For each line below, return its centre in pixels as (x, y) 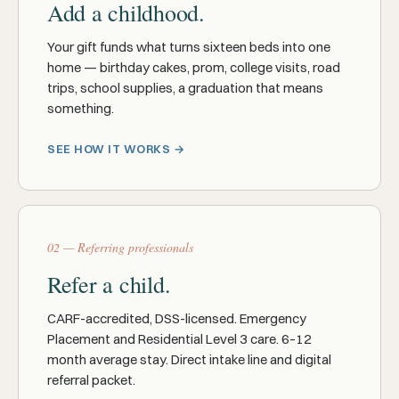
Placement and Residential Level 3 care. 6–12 (179, 339)
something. (81, 108)
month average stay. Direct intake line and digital (189, 359)
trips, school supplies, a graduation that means (185, 88)
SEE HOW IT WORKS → (116, 149)
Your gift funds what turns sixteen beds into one (189, 47)
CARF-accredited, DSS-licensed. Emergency (177, 318)
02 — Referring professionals (120, 247)
